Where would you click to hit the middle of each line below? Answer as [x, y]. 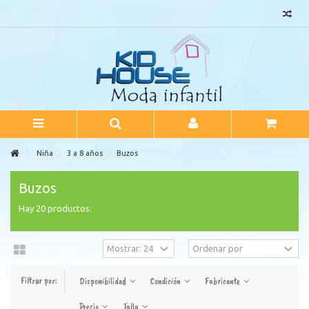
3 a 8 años [85, 153]
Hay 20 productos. [55, 208]
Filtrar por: [39, 281]
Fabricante [223, 281]
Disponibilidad [104, 281]
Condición [167, 281]
